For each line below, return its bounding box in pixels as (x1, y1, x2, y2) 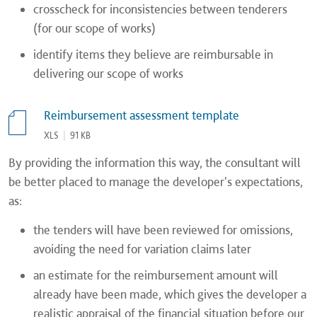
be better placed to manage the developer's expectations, (8, 174, 303, 189)
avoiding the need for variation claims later (33, 241, 251, 256)
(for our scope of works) (33, 21, 156, 35)
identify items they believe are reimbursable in (33, 47, 273, 62)
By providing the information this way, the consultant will (8, 155, 301, 170)
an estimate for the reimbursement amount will (33, 267, 278, 282)
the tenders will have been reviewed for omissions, (33, 222, 293, 237)
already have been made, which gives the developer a (33, 287, 306, 301)
